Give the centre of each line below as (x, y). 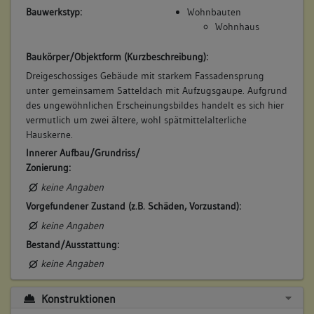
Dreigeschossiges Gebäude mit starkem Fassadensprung (145, 75)
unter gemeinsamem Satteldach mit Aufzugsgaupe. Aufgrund (156, 90)
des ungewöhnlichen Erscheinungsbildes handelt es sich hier (155, 105)
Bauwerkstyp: (54, 12)
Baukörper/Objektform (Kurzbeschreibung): (117, 56)
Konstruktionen (77, 298)
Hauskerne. (49, 134)
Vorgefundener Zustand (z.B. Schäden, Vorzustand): (133, 206)
